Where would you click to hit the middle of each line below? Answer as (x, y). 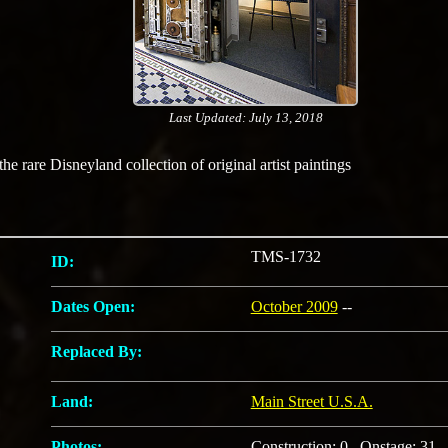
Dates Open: (92, 306)
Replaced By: (96, 351)
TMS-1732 (285, 256)
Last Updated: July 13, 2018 (245, 117)
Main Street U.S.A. (311, 401)
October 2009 (294, 306)
